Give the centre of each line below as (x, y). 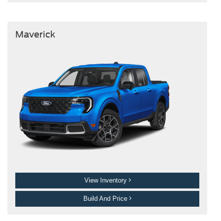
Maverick (35, 34)
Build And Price (106, 199)
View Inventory (106, 181)
